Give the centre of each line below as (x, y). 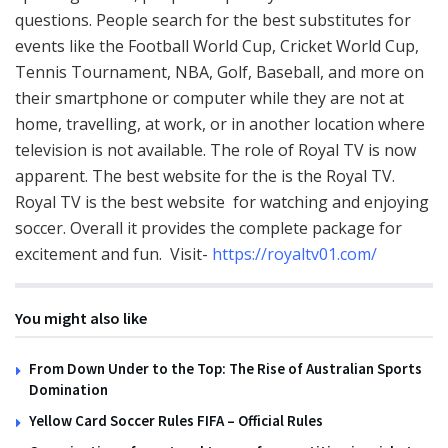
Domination (70, 390)
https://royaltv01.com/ (294, 254)
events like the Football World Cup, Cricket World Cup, (217, 46)
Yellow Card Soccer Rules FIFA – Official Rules (176, 421)
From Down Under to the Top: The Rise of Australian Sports (225, 369)
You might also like (81, 318)
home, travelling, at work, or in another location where (220, 124)
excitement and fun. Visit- (113, 254)
